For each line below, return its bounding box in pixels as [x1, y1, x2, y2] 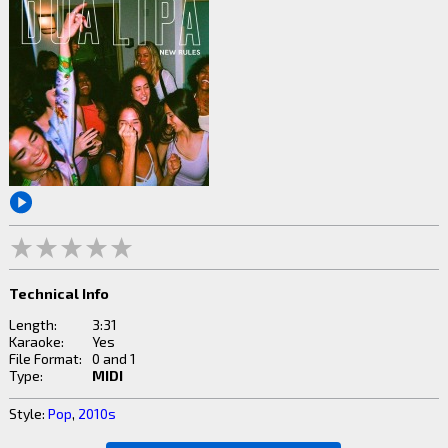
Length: [8, 315, 57, 333]
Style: [8, 404, 48, 422]
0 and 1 [91, 349, 136, 367]
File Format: [8, 349, 82, 367]
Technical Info [8, 284, 109, 302]
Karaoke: [8, 332, 64, 350]
